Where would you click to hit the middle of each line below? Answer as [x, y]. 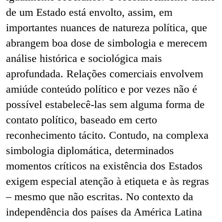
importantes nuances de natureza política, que [107, 28]
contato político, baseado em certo [82, 120]
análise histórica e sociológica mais [84, 58]
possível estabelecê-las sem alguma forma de [105, 105]
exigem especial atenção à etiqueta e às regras [108, 181]
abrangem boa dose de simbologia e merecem [107, 43]
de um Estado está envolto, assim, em [89, 12]
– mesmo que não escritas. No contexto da [100, 197]
